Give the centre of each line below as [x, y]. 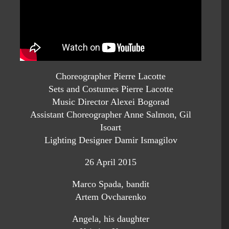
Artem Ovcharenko [111, 197]
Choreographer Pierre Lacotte [111, 76]
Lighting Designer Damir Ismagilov [111, 140]
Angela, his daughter [111, 219]
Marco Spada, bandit [111, 184]
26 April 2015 [111, 162]
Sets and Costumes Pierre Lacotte [111, 89]
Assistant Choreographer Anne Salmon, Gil [111, 114]
